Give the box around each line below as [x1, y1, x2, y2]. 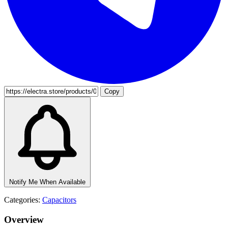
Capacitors [42, 195, 76, 204]
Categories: [4, 195, 40, 204]
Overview [4, 214, 44, 225]
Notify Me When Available [9, 178, 85, 186]
